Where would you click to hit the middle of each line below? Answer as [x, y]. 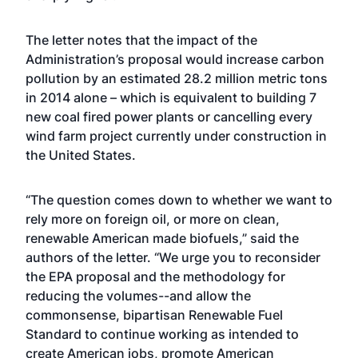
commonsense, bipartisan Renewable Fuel [154, 315]
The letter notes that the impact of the [141, 40]
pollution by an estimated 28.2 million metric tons [177, 78]
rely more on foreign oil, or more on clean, [153, 219]
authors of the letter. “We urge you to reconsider [173, 257]
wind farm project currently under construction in [176, 136]
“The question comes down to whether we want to [179, 200]
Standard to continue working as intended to [162, 334]
